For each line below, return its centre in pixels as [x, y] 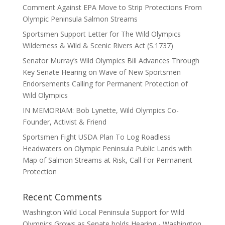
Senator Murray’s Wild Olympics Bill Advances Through [111, 61]
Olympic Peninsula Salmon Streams [80, 19]
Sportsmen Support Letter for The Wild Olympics [101, 34]
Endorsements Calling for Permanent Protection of [105, 84]
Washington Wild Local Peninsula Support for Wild [103, 212]
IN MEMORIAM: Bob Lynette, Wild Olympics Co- [100, 110]
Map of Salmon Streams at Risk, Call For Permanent [107, 160]
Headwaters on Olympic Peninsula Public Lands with [107, 148]
